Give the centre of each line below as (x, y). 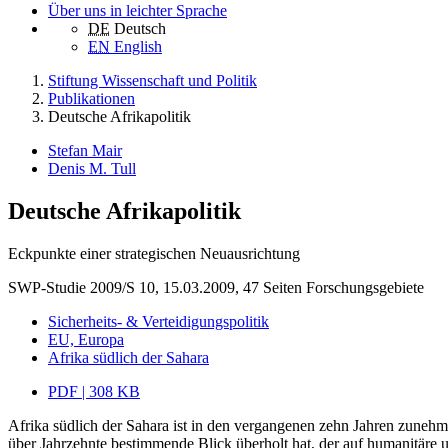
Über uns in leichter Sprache (137, 11)
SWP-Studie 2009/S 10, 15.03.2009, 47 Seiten (155, 288)
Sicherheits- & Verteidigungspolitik (158, 322)
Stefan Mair (85, 151)
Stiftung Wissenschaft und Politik (152, 81)
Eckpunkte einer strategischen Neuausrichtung (154, 254)
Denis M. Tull (92, 169)
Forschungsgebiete (365, 288)
